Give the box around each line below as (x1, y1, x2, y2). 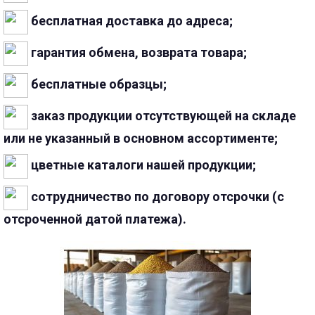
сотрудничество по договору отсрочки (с (28, 189, 284, 205)
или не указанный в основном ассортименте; (4, 131, 278, 146)
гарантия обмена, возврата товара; (28, 45, 247, 60)
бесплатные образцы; (28, 77, 167, 92)
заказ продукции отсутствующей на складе (28, 108, 296, 124)
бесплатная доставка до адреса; (28, 13, 233, 29)
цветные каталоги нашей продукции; (28, 157, 256, 173)
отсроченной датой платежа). (4, 212, 186, 226)
